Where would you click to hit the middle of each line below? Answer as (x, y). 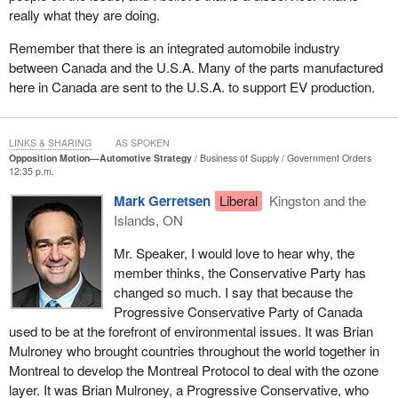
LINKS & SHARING (50, 143)
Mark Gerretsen (162, 201)
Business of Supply (239, 158)
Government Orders (329, 158)
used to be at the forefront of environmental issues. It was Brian (191, 331)
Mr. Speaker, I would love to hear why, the (234, 253)
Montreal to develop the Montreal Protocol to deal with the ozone (193, 370)
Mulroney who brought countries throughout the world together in (194, 351)
